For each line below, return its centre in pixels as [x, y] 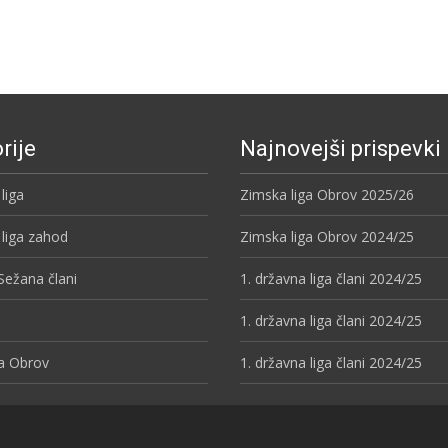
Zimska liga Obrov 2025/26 [327, 194]
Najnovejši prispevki [340, 148]
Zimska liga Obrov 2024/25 [327, 236]
